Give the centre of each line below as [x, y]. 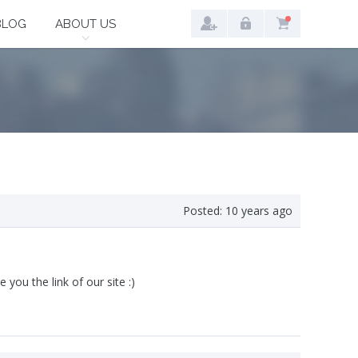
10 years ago [259, 211]
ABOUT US [86, 24]
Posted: [203, 211]
